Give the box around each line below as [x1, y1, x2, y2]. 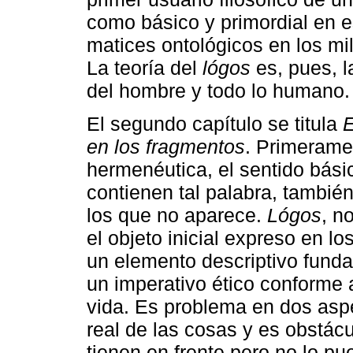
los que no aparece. [87, 204, 267, 227]
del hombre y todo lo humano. [87, 79, 350, 102]
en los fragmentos [87, 136, 245, 158]
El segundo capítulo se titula [87, 113, 343, 136]
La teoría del [87, 56, 203, 79]
